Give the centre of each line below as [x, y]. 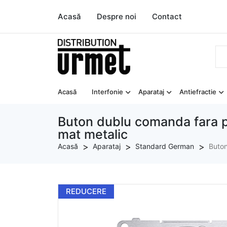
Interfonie [107, 92]
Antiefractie [198, 92]
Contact [167, 16]
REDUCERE [86, 191]
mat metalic [93, 134]
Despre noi [117, 16]
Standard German [165, 146]
